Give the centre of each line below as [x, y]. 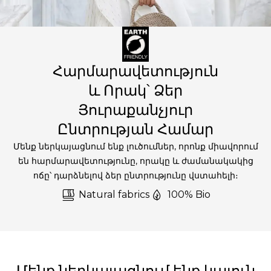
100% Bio [189, 194]
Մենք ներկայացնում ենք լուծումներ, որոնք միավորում [135, 146]
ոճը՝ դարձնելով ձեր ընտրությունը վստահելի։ [135, 175]
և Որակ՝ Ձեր [135, 90]
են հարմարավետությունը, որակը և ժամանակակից [135, 161]
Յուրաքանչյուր [135, 109]
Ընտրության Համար [135, 129]
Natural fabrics [114, 194]
